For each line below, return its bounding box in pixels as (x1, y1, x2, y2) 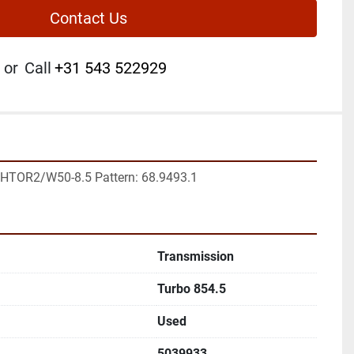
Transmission (157, 249, 234, 264)
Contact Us (50, 9, 127, 28)
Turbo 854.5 (157, 281, 226, 296)
